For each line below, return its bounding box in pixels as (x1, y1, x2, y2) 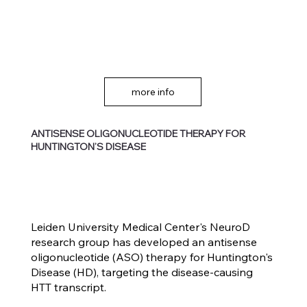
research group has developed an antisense (30, 234, 257, 249)
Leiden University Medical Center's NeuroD (30, 219, 250, 234)
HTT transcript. (30, 280, 109, 294)
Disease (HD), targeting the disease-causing (30, 265, 253, 279)
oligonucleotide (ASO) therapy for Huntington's (30, 249, 273, 264)
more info (131, 85, 175, 98)
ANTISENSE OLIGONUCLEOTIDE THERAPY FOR (31, 127, 246, 140)
